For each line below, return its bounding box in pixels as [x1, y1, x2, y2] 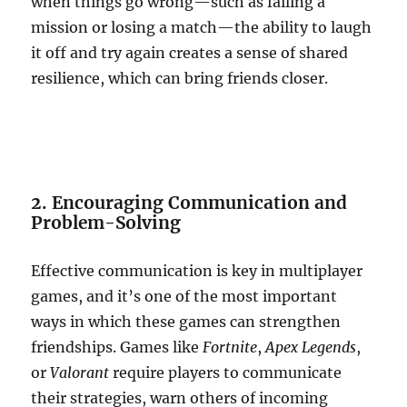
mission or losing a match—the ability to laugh [31, 18, 372, 36]
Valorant [50, 363, 110, 382]
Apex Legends [265, 338, 357, 356]
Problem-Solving [31, 212, 182, 233]
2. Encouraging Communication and [31, 192, 348, 213]
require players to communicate [109, 363, 342, 382]
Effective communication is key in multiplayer [31, 262, 363, 280]
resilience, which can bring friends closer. [31, 69, 329, 87]
